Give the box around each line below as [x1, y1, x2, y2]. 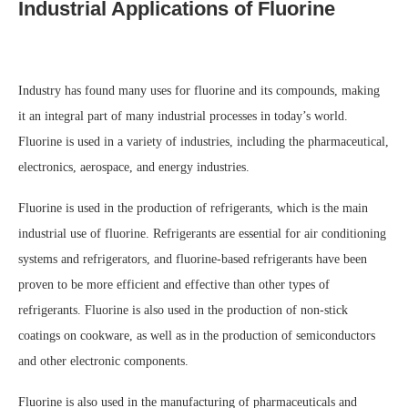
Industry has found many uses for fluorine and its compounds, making [18, 83, 380, 97]
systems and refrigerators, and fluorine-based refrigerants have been [18, 251, 367, 266]
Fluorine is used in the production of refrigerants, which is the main [18, 200, 368, 215]
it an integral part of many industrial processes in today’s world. [18, 108, 348, 123]
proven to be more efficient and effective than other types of [18, 277, 330, 291]
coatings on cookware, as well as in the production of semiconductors [18, 328, 375, 342]
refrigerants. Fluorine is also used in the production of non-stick [18, 302, 348, 317]
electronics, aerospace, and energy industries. [18, 159, 250, 174]
